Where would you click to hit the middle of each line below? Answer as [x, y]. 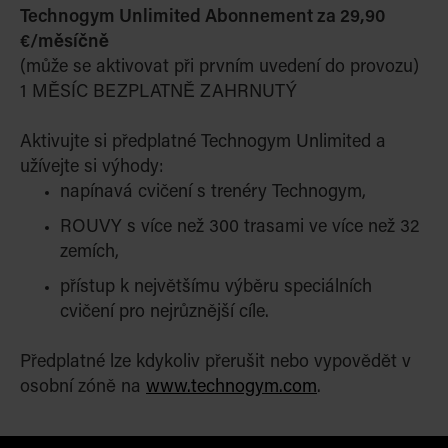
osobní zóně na [83, 388]
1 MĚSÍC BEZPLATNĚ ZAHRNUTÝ [158, 93]
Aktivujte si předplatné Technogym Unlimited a [203, 143]
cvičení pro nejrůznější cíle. [164, 313]
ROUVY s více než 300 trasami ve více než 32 [239, 228]
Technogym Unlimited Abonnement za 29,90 [202, 18]
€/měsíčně [64, 43]
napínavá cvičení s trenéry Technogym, [213, 193]
